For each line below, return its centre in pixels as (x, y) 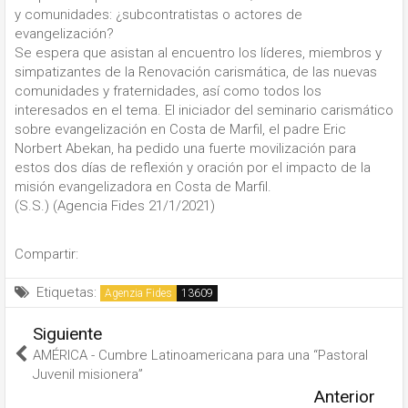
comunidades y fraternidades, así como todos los (168, 92)
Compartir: (46, 254)
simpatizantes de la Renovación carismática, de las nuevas (196, 72)
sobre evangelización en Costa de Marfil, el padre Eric (180, 130)
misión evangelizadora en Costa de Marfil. (143, 187)
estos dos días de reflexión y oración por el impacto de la (193, 168)
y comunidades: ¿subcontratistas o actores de (158, 15)
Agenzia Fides (138, 293)
